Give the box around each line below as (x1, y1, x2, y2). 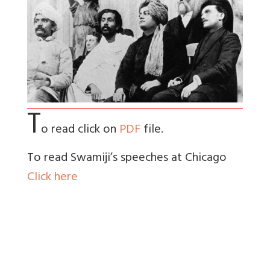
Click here (27, 167, 78, 190)
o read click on (41, 119, 119, 142)
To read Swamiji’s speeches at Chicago (27, 148, 227, 171)
